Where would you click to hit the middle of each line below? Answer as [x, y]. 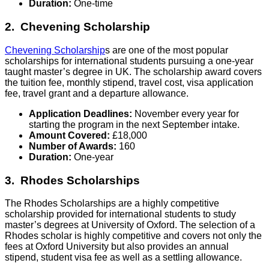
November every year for [186, 113]
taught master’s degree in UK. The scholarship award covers [133, 71]
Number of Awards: [74, 146]
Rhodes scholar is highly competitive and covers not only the [133, 236]
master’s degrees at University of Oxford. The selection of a [130, 225]
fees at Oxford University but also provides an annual [117, 247]
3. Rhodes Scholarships [72, 180]
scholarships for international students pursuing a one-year [129, 61]
